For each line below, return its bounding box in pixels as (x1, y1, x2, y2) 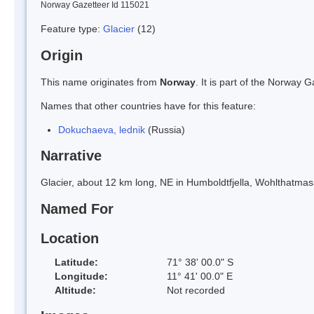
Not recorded (167, 284, 225, 296)
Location (41, 230, 99, 246)
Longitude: (55, 270, 108, 282)
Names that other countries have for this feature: (41, 100, 256, 111)
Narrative (41, 148, 102, 164)
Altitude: (55, 284, 96, 296)
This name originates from (41, 76, 160, 88)
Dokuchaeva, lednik (58, 123, 145, 135)
